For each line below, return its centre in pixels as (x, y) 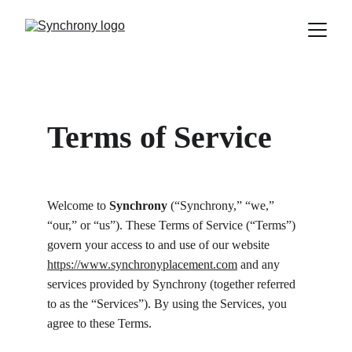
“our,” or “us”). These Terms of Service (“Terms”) (173, 225)
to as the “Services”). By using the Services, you (169, 304)
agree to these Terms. (99, 323)
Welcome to (78, 205)
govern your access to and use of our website (160, 245)
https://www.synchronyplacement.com (142, 264)
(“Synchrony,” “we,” (224, 205)
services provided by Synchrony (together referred (173, 284)
